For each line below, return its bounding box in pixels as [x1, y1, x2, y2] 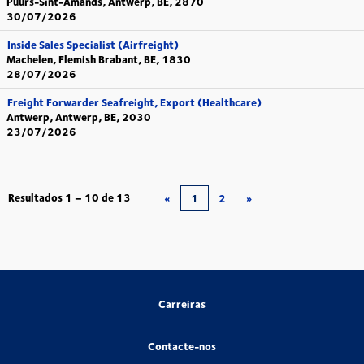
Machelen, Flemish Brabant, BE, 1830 [6, 51, 191, 67]
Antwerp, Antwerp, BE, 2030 [6, 109, 151, 125]
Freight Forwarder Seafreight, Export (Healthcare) [7, 94, 262, 110]
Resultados [8, 189, 65, 206]
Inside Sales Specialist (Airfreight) [7, 37, 179, 53]
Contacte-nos [148, 337, 216, 354]
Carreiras [158, 295, 206, 312]
